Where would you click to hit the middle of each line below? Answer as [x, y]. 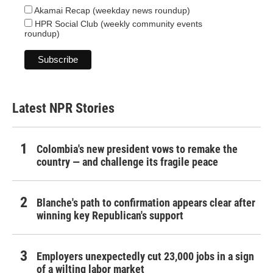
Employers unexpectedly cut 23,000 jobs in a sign [145, 257]
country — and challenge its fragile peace [127, 162]
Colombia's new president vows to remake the [137, 149]
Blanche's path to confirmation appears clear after [146, 203]
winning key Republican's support [110, 216]
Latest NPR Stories [63, 108]
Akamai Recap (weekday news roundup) [111, 11]
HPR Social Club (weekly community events [117, 24]
